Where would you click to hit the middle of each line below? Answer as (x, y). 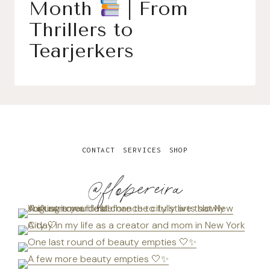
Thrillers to (81, 30)
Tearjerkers (81, 51)
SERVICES (142, 150)
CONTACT (99, 150)
